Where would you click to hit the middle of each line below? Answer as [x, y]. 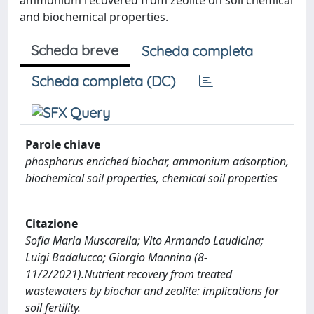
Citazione [52, 224]
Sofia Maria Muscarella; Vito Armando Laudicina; [144, 241]
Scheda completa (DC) [103, 81]
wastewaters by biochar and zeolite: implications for [152, 291]
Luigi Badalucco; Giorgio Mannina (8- [116, 258]
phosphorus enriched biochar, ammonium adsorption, [157, 161]
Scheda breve [75, 50]
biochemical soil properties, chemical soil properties [151, 178]
